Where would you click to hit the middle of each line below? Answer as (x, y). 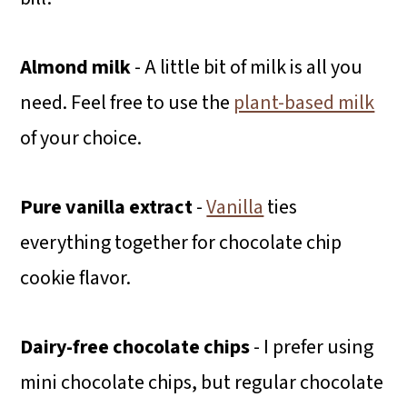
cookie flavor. (76, 278)
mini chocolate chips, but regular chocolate (202, 383)
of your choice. (81, 139)
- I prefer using (314, 347)
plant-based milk (304, 103)
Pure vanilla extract (109, 208)
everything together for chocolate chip (181, 243)
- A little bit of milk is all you (249, 68)
